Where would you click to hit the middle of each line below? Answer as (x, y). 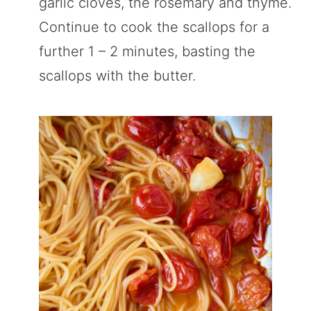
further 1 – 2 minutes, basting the (147, 52)
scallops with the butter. (117, 76)
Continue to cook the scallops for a (154, 27)
